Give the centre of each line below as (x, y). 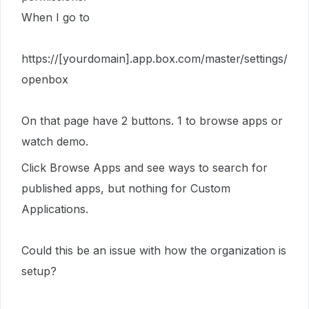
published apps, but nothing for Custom (126, 188)
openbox (48, 79)
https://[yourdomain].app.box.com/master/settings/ (154, 59)
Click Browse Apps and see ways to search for (144, 168)
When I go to (56, 17)
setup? (39, 271)
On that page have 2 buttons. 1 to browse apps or (152, 121)
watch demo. (55, 141)
